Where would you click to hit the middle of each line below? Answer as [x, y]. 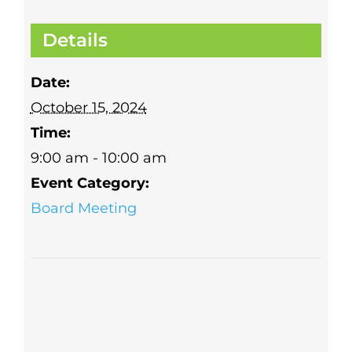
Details [75, 40]
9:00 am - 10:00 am [98, 158]
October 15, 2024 [88, 107]
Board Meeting [83, 208]
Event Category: [90, 183]
